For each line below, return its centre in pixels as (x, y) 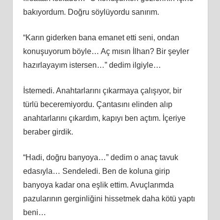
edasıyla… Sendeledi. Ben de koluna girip (96, 171)
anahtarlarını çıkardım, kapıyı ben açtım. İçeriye (104, 118)
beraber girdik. (48, 132)
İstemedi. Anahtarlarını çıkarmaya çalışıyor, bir (102, 90)
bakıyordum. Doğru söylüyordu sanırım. (91, 12)
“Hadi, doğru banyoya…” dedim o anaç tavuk (100, 157)
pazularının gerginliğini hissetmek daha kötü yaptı (109, 198)
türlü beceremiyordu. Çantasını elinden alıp (97, 104)
